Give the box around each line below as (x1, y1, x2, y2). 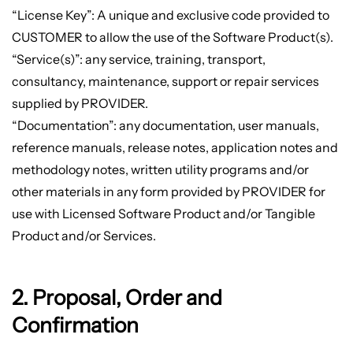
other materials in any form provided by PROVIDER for (11, 184, 325, 200)
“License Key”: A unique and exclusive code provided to (11, 7, 329, 24)
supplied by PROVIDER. (11, 95, 148, 112)
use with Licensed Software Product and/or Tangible (11, 206, 315, 222)
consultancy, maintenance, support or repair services (11, 73, 319, 90)
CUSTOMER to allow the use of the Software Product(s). (11, 29, 333, 46)
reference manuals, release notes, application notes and (11, 139, 338, 156)
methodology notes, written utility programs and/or (11, 162, 309, 178)
